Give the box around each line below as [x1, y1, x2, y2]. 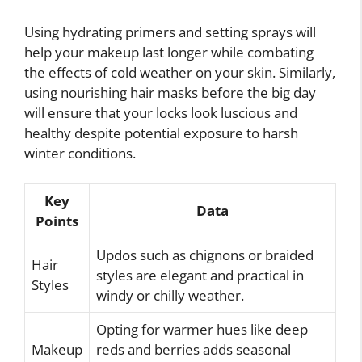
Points [36, 212, 78, 231]
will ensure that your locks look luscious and [24, 103, 297, 122]
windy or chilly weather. [96, 286, 244, 305]
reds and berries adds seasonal [96, 340, 291, 360]
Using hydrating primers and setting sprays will [24, 22, 316, 41]
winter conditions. [24, 143, 136, 162]
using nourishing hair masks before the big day [24, 82, 316, 102]
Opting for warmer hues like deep [96, 320, 308, 339]
